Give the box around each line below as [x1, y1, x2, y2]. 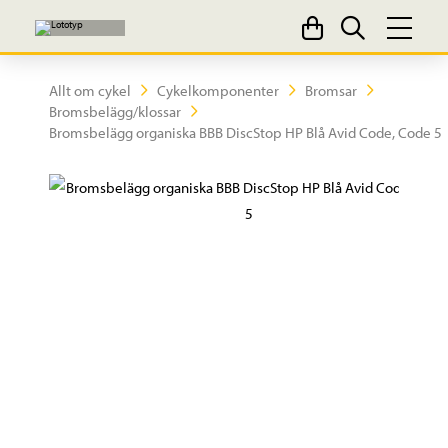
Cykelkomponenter [156, 80, 279, 101]
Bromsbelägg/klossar [48, 101, 181, 122]
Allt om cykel [48, 80, 131, 101]
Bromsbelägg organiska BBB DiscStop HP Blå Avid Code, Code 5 [48, 122, 442, 143]
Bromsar [304, 80, 357, 101]
